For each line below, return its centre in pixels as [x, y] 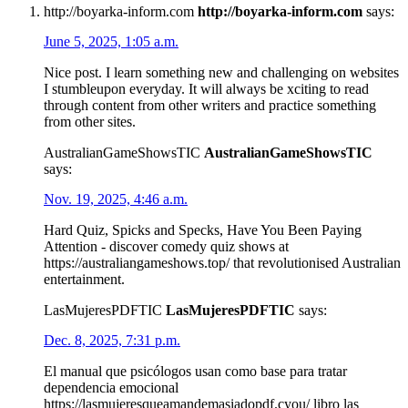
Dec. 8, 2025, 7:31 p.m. [112, 340]
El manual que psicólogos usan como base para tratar [195, 371]
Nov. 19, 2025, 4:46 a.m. [116, 199]
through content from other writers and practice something [210, 105]
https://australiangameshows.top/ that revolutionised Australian [222, 262]
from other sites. [90, 121]
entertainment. [84, 279]
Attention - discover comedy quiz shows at [166, 246]
